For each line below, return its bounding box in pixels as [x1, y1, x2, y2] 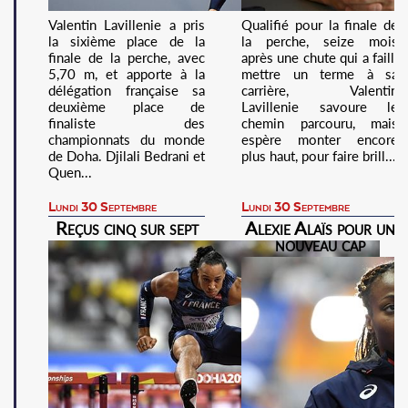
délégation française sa [48, 82, 205, 98]
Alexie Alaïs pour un [244, 217, 395, 239]
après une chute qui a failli [241, 49, 398, 66]
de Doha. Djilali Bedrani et [48, 148, 205, 164]
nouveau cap [274, 233, 365, 255]
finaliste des [48, 115, 205, 131]
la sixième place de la [48, 33, 205, 49]
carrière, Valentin [241, 82, 398, 98]
